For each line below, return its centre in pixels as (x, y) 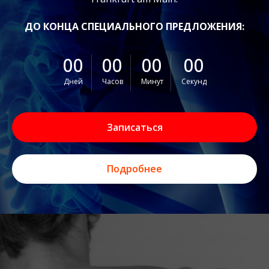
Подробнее (134, 169)
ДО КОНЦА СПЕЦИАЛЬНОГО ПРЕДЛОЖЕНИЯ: (134, 26)
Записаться (134, 127)
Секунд (194, 81)
